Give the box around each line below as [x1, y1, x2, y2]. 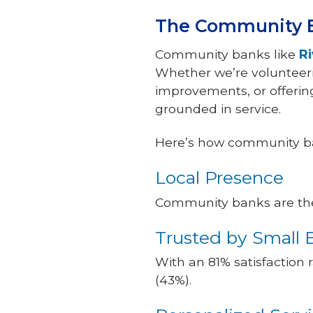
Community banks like [155, 47, 299, 62]
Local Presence [155, 167, 284, 189]
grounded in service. [155, 101, 281, 117]
